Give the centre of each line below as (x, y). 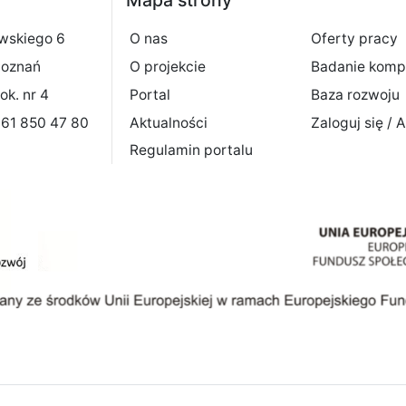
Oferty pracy (354, 39)
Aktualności (168, 122)
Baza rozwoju (355, 94)
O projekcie (167, 67)
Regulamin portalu (191, 150)
